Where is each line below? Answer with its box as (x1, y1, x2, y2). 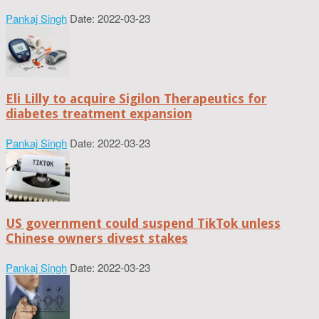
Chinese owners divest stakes (6, 230, 188, 246)
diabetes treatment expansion (6, 106, 192, 122)
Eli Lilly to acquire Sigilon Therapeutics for (6, 91, 267, 107)
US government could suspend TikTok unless (6, 215, 281, 231)
